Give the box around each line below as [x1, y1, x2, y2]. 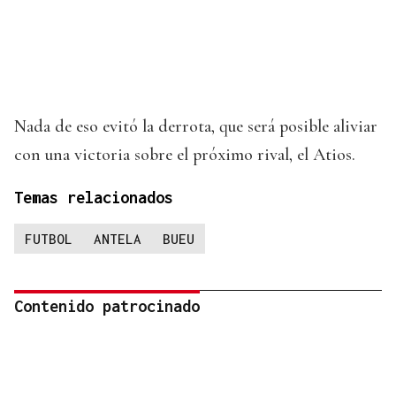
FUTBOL [25, 230, 72, 247]
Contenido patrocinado [14, 296, 200, 316]
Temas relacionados [14, 187, 173, 207]
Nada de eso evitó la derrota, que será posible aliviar [14, 115, 377, 137]
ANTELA [94, 230, 141, 247]
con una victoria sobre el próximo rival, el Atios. [14, 143, 355, 165]
